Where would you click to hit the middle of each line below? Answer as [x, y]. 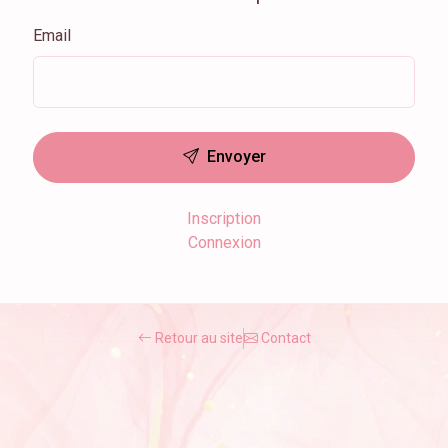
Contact [284, 338]
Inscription [224, 219]
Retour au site [197, 338]
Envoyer [234, 157]
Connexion [224, 243]
